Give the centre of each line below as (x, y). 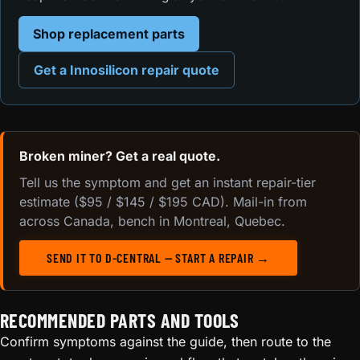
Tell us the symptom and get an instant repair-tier (168, 183)
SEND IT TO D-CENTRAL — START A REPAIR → (159, 258)
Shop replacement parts (108, 33)
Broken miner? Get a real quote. (120, 156)
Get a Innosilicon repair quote (126, 70)
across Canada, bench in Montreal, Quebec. (152, 221)
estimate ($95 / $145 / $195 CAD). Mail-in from (163, 202)
